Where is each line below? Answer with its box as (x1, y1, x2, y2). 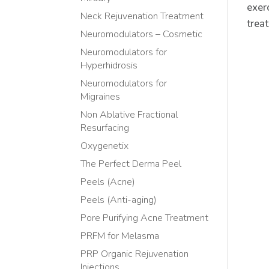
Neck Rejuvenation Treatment (80, 10, 204, 23)
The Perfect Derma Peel (80, 157, 182, 171)
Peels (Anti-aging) (80, 193, 157, 207)
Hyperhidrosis (80, 59, 138, 73)
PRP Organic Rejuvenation (80, 247, 189, 261)
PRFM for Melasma (80, 229, 160, 243)
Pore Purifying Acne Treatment (80, 211, 209, 225)
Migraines (80, 90, 121, 104)
